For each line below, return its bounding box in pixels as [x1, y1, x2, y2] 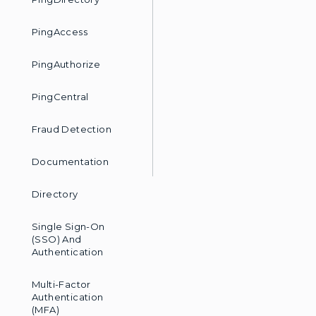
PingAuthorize [32, 59, 101, 70]
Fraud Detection [32, 123, 111, 135]
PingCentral [32, 91, 89, 102]
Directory [32, 188, 78, 200]
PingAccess [32, 26, 87, 37]
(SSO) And [32, 233, 82, 245]
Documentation [32, 156, 109, 167]
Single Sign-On [32, 221, 105, 232]
